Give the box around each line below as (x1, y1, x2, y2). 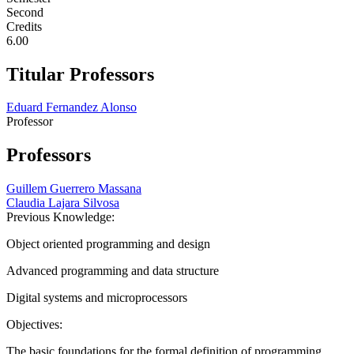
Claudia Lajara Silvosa (6, 196, 119, 210)
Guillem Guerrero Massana (6, 182, 141, 196)
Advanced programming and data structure (6, 264, 219, 278)
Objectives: (6, 318, 66, 332)
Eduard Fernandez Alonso (6, 100, 137, 115)
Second (6, 5, 43, 19)
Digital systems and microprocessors (6, 291, 187, 305)
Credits (6, 19, 42, 33)
